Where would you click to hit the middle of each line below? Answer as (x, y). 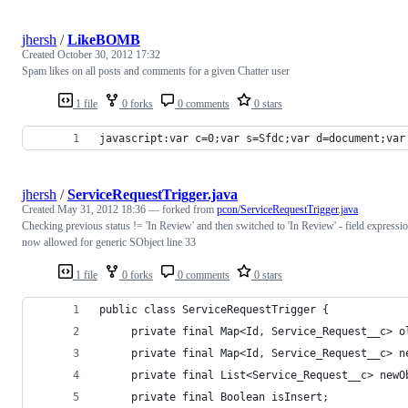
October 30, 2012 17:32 (109, 54)
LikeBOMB (104, 39)
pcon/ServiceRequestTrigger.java (287, 209)
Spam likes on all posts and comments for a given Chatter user (156, 71)
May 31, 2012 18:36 (102, 209)
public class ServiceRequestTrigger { (214, 309)
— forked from (183, 209)
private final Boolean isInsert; (214, 397)
